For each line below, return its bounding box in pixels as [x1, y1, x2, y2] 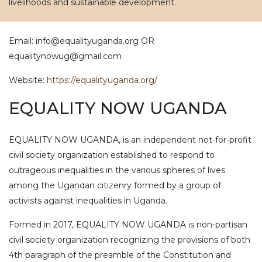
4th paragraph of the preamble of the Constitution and [9, 250, 231, 260]
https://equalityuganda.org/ [47, 75, 157, 85]
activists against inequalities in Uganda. [9, 195, 167, 206]
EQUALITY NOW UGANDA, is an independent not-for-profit [9, 135, 251, 145]
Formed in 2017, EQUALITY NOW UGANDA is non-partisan [9, 219, 247, 230]
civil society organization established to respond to [9, 150, 215, 160]
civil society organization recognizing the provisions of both [9, 235, 250, 245]
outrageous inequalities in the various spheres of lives [9, 165, 225, 175]
